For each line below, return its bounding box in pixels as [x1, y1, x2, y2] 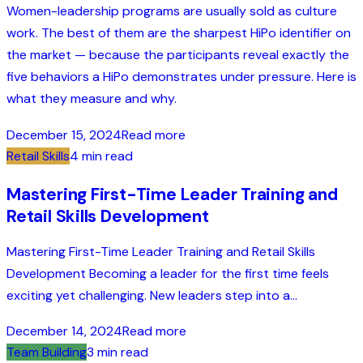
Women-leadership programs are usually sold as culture [6, 2, 337, 20]
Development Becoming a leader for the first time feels [6, 264, 329, 282]
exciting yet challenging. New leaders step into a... [6, 286, 297, 304]
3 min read [87, 343, 148, 361]
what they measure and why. [6, 90, 177, 108]
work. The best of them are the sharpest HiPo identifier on [6, 24, 351, 42]
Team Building [6, 343, 87, 361]
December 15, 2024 [6, 126, 122, 143]
